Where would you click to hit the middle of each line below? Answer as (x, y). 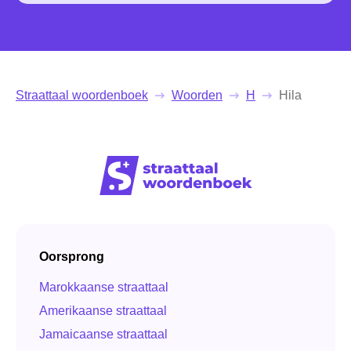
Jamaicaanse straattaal (103, 334)
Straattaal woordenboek (82, 95)
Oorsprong (72, 256)
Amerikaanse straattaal (103, 311)
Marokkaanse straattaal (104, 288)
